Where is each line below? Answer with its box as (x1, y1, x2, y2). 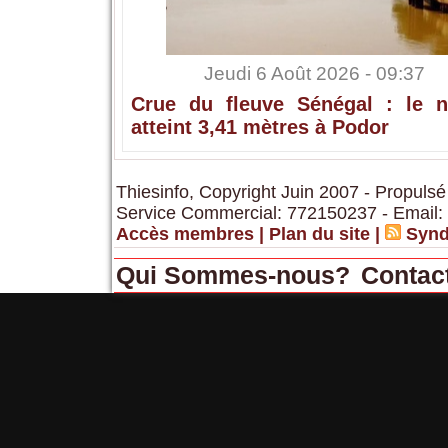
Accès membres (115, 224, 254, 245)
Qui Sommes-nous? (115, 261, 357, 290)
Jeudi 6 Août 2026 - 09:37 (204, 63, 425, 85)
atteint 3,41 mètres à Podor (130, 116, 389, 139)
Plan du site (268, 224, 370, 245)
